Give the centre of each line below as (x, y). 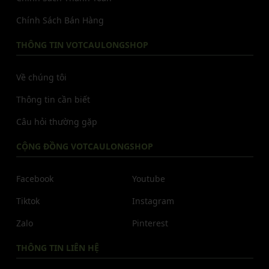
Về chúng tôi (41, 77)
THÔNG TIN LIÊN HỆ (57, 248)
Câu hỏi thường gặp (56, 122)
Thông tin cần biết (53, 99)
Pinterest (150, 223)
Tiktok (28, 201)
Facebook (35, 179)
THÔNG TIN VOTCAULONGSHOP (82, 45)
